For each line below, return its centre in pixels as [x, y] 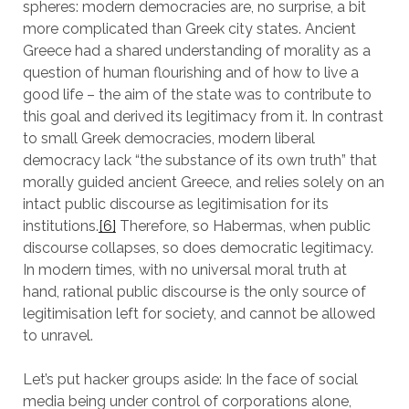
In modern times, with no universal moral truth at [184, 270]
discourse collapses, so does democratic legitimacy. [198, 248]
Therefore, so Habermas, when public [243, 226]
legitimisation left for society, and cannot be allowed [199, 314]
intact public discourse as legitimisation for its [175, 204]
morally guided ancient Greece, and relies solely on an [203, 182]
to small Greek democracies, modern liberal [168, 138]
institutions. [60, 226]
